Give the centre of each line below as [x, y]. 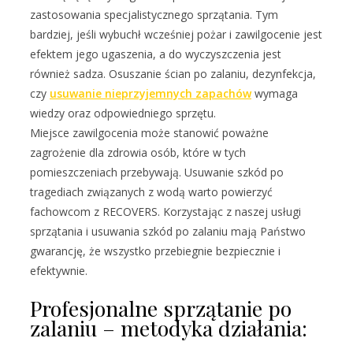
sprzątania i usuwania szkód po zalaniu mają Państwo [168, 232]
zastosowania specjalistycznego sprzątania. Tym [154, 15]
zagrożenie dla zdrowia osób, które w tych [138, 153]
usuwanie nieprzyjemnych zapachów [150, 94]
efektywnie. [59, 271]
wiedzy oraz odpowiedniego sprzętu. [123, 113]
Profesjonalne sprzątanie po [161, 308]
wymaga [275, 94]
